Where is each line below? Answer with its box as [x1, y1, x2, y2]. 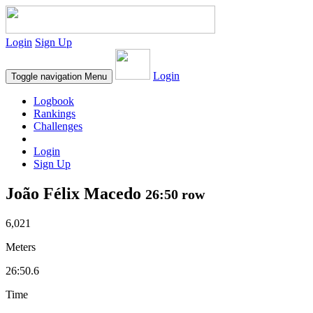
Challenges [34, 120, 82, 132]
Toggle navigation [11, 71, 82, 82]
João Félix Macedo [6, 184, 145, 203]
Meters [6, 240, 36, 253]
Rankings [34, 108, 75, 119]
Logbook [34, 95, 74, 107]
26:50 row [145, 186, 205, 202]
